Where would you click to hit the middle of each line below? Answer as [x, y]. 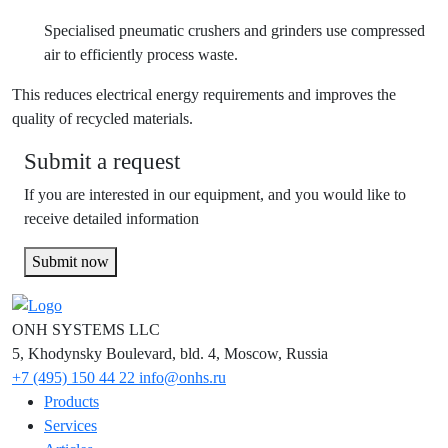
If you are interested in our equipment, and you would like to [215, 194]
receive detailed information [111, 218]
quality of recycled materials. [102, 118]
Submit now [70, 261]
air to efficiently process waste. [141, 54]
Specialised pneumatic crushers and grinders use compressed [234, 30]
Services [70, 425]
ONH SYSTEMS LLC [86, 329]
